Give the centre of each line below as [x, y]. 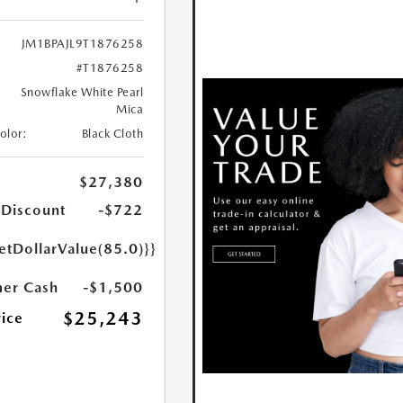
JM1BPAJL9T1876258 [82, 44]
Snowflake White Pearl [82, 93]
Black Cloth [112, 134]
